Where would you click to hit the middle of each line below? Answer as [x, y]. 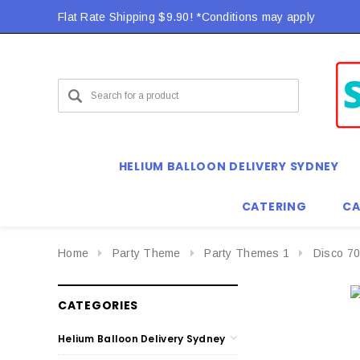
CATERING [274, 207]
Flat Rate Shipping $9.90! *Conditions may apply [187, 17]
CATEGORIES [98, 305]
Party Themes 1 [247, 253]
